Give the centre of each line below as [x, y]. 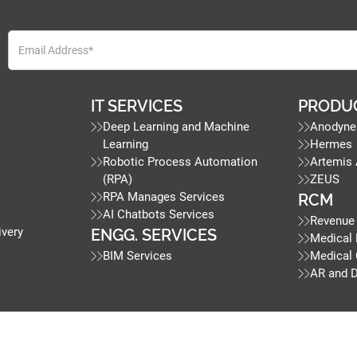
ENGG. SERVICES [153, 235]
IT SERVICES [136, 106]
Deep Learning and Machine [176, 127]
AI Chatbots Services [158, 215]
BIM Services [137, 256]
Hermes [331, 145]
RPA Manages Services [163, 197]
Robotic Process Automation [180, 162]
